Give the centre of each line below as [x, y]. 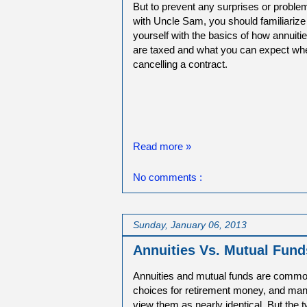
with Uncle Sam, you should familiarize [219, 21]
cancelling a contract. [180, 64]
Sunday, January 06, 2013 [190, 224]
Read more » [162, 147]
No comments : [168, 177]
